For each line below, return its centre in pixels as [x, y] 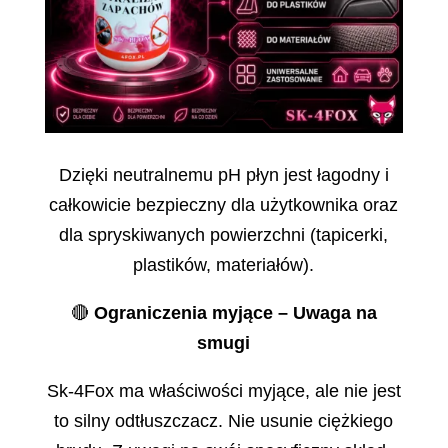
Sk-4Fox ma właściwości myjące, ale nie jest [223, 390]
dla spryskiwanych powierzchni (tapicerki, [224, 234]
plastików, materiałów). [224, 264]
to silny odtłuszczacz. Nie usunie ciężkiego [224, 420]
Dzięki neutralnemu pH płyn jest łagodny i [223, 174]
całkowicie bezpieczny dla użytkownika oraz [224, 204]
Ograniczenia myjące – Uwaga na [235, 312]
